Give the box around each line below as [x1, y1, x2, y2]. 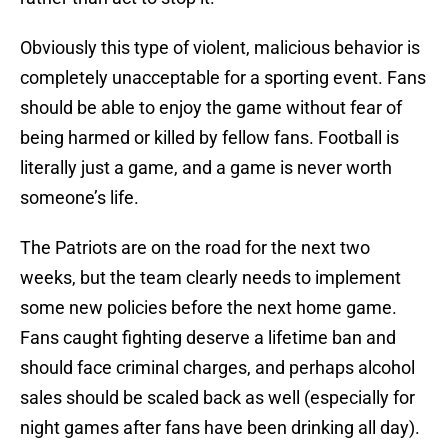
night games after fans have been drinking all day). [20, 417, 420, 439]
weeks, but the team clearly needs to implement [20, 267, 401, 289]
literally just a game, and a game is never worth [20, 157, 392, 179]
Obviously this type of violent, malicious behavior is [20, 37, 420, 59]
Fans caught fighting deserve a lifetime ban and [20, 327, 396, 349]
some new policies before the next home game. [20, 297, 397, 319]
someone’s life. [20, 187, 139, 209]
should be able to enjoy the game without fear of [20, 97, 402, 119]
